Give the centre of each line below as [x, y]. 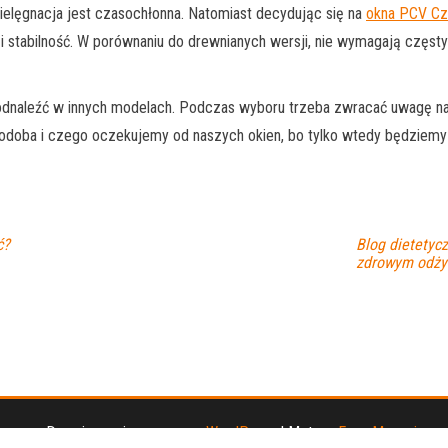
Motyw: [313, 433]
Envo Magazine [385, 433]
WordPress [241, 433]
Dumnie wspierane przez [126, 433]
